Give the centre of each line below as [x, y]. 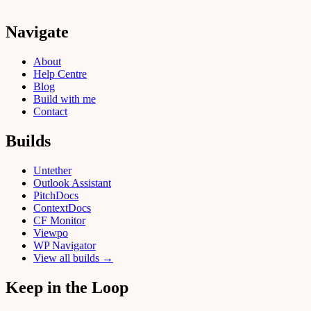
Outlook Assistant [72, 183]
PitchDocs [56, 195]
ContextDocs [62, 208]
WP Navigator [65, 245]
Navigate [37, 32]
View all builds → [73, 258]
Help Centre [60, 74]
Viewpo [51, 233]
